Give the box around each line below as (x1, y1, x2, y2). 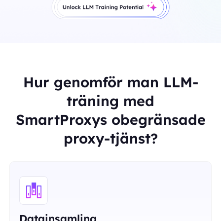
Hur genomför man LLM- (23, 73, 198, 91)
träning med (67, 91, 154, 110)
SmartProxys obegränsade (15, 110, 206, 128)
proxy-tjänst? (63, 129, 158, 147)
